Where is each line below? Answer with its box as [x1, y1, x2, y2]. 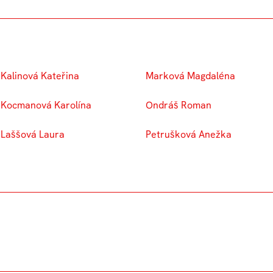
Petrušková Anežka [146, 128, 232, 141]
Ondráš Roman [146, 99, 211, 112]
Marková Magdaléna [146, 69, 235, 82]
